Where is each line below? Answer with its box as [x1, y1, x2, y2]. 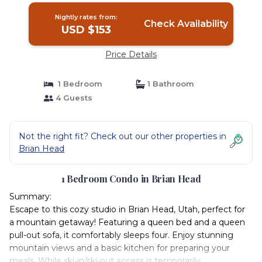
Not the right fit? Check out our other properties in [19, 131, 226, 142]
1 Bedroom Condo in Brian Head [61, 173, 201, 185]
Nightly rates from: [55, 13, 118, 21]
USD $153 [61, 23, 112, 36]
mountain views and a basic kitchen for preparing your [9, 243, 230, 253]
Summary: [9, 191, 51, 202]
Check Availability [143, 18, 228, 29]
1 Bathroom [145, 79, 194, 88]
